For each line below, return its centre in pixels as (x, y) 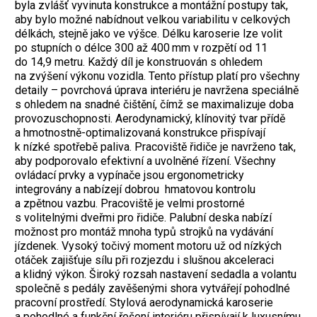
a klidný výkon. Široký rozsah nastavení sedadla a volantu (156, 274)
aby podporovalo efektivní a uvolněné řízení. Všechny (145, 161)
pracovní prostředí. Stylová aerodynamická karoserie (144, 302)
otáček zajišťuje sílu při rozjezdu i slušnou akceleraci (144, 260)
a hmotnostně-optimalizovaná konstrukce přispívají (140, 132)
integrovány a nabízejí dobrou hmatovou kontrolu (135, 189)
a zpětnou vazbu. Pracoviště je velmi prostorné (130, 203)
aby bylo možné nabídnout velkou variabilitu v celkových (152, 19)
